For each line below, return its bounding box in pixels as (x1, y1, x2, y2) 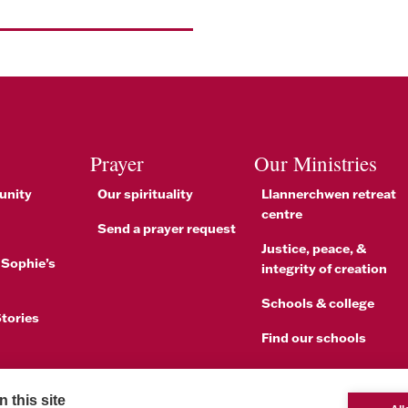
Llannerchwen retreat (261, 184, 396, 202)
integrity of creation (261, 259, 387, 277)
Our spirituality (97, 184, 193, 202)
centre (261, 204, 302, 222)
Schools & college (261, 293, 374, 311)
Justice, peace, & (261, 239, 366, 257)
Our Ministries (254, 148, 377, 177)
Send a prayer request (97, 219, 236, 237)
